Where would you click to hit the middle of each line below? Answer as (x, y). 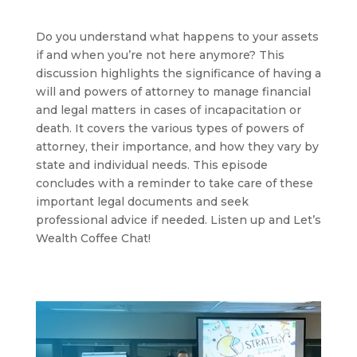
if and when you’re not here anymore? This (160, 55)
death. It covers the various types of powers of (169, 129)
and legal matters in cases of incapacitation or (168, 110)
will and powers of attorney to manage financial (173, 92)
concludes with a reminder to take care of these (174, 184)
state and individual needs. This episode (151, 165)
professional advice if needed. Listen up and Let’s (178, 220)
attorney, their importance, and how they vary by (177, 147)
